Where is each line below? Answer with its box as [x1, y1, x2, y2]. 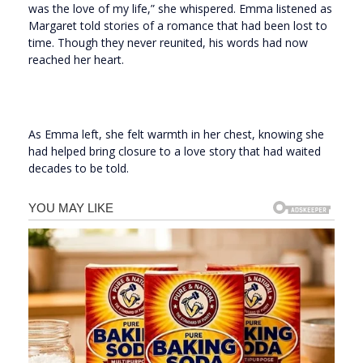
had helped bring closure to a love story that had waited [28, 143, 321, 160]
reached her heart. [28, 52, 124, 68]
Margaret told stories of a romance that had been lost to [28, 18, 327, 34]
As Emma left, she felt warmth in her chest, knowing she [28, 126, 324, 143]
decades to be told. [28, 160, 129, 177]
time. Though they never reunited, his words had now [28, 35, 308, 51]
